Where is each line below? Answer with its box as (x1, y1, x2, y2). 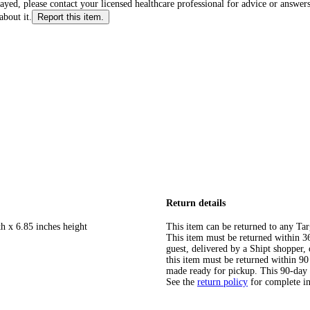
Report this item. (37, 12, 104, 22)
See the (166, 277, 194, 288)
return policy (197, 277, 248, 288)
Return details (166, 197, 226, 208)
